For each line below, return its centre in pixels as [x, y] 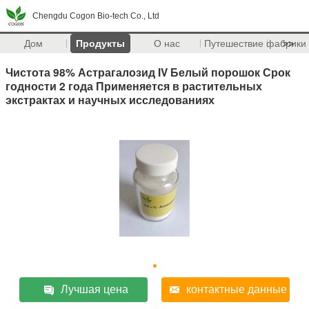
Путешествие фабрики [255, 43]
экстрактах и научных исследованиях [110, 99]
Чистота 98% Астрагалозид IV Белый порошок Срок [148, 72]
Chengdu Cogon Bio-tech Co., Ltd [96, 16]
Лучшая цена [95, 289]
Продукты [100, 43]
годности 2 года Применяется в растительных [134, 86]
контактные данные [236, 289]
